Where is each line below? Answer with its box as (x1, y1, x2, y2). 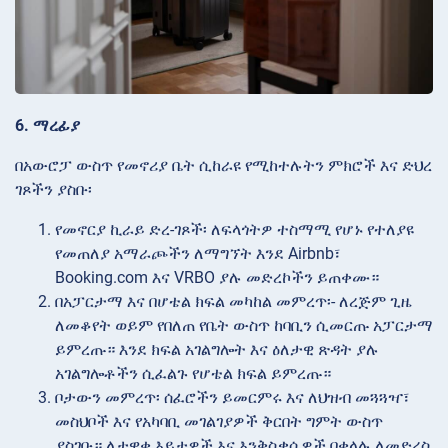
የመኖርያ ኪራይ (55, 219, 145, 239)
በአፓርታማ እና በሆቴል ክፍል (55, 291, 225, 311)
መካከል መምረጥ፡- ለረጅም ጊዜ (229, 291, 412, 311)
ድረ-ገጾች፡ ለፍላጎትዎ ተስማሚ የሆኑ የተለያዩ (149, 219, 414, 239)
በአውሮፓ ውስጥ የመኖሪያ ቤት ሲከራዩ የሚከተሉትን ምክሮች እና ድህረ (15, 155, 432, 175)
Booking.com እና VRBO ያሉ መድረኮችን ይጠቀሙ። (55, 267, 379, 287)
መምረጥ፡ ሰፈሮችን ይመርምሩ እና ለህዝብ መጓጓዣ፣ (105, 387, 410, 407)
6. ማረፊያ (15, 115, 80, 135)
